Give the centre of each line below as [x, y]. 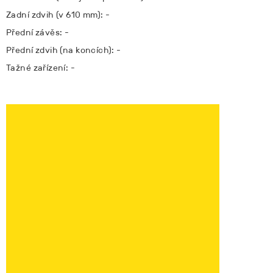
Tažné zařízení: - [41, 68]
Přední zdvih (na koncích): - [64, 50]
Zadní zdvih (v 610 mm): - [58, 15]
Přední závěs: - [38, 32]
